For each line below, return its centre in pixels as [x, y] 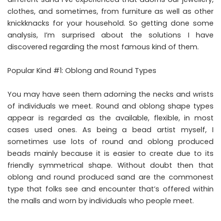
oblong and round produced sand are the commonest [110, 177]
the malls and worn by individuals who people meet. [101, 201]
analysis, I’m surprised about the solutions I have [110, 35]
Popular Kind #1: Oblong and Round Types [82, 70]
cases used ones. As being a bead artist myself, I [110, 129]
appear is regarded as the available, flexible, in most [110, 118]
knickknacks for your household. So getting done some [110, 23]
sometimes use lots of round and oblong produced [110, 141]
